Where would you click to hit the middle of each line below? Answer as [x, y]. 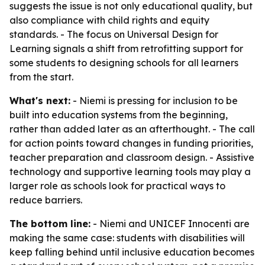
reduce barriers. [46, 200]
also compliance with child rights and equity [109, 20]
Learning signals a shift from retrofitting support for [126, 49]
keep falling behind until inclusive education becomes [132, 252]
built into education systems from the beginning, [119, 115]
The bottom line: [50, 224]
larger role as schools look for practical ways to [117, 186]
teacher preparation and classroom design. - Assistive [132, 157]
